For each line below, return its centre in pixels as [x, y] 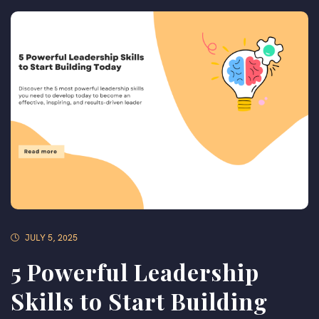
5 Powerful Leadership [135, 272]
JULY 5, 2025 [52, 237]
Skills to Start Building [139, 301]
